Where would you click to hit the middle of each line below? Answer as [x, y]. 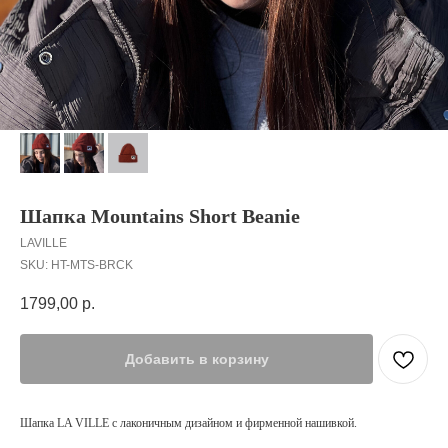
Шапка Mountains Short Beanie [160, 215]
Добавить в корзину [196, 359]
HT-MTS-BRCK [92, 264]
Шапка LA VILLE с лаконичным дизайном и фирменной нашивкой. [188, 423]
